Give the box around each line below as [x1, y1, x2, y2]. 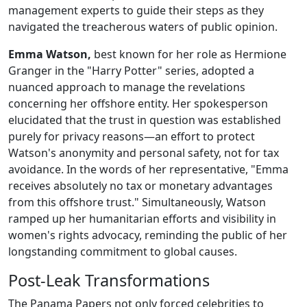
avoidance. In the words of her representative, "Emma [8, 162, 288, 177]
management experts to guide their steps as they [8, 3, 264, 19]
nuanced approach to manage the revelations [8, 79, 245, 95]
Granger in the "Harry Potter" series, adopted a [8, 63, 254, 79]
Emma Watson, [8, 47, 91, 62]
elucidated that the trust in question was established [8, 112, 281, 128]
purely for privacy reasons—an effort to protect [8, 129, 255, 145]
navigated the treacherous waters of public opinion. [8, 19, 278, 35]
